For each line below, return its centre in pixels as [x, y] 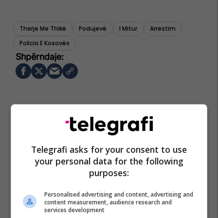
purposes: [109, 173]
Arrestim [163, 28]
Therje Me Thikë [43, 28]
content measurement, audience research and [108, 202]
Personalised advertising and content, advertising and [119, 194]
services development [75, 210]
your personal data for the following [109, 161]
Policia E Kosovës [45, 43]
